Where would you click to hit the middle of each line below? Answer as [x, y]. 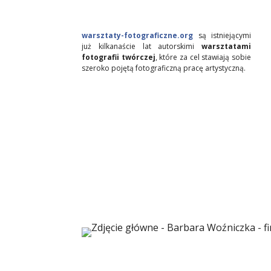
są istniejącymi [222, 35]
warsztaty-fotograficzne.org [137, 35]
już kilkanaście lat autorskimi [142, 46]
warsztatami [226, 46]
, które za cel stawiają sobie [203, 57]
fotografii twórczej [119, 57]
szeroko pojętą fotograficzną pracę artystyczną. [164, 68]
